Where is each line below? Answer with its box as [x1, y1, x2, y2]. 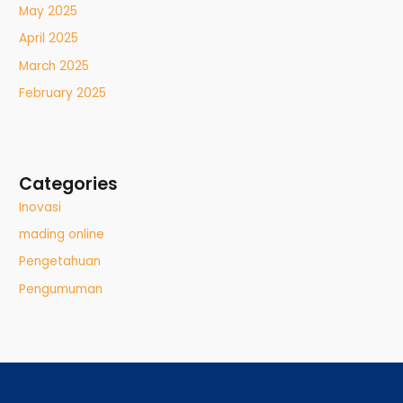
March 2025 [19, 57, 90, 75]
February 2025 [19, 85, 107, 103]
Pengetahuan [19, 253, 102, 271]
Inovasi [19, 198, 62, 216]
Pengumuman [19, 280, 103, 298]
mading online [19, 225, 105, 243]
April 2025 [19, 30, 79, 48]
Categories [19, 171, 119, 196]
